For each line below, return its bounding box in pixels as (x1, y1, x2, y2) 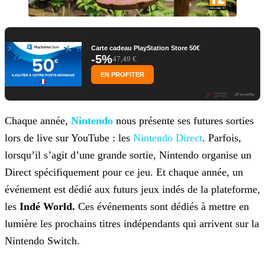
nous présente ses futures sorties (113, 115, 254, 127)
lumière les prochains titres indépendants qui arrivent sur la (5, 218, 259, 230)
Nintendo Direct (133, 132, 202, 144)
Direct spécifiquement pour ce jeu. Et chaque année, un (5, 166, 243, 179)
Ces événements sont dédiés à (75, 201, 206, 213)
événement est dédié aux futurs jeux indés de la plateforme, (5, 183, 260, 196)
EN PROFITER (101, 71, 144, 79)
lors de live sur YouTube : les (5, 132, 133, 144)
